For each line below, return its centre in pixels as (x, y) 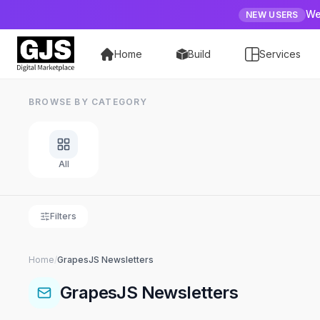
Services (280, 54)
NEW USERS (272, 14)
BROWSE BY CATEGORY (88, 102)
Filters (63, 216)
